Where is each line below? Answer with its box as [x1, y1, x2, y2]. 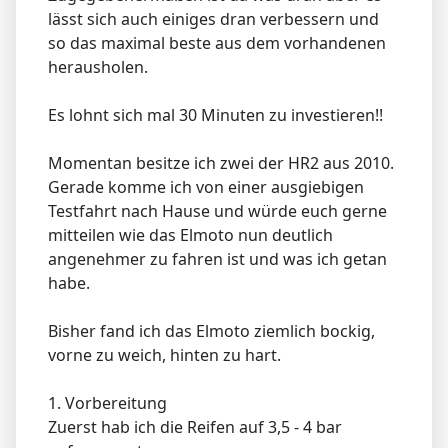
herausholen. [48, 56, 148, 79]
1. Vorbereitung [48, 392, 167, 415]
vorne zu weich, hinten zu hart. [48, 344, 281, 367]
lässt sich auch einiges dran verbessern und [48, 8, 379, 31]
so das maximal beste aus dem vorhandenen [48, 32, 386, 55]
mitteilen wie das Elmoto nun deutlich [48, 224, 333, 247]
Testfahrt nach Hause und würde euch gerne [48, 200, 387, 223]
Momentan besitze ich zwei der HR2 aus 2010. [48, 152, 394, 175]
